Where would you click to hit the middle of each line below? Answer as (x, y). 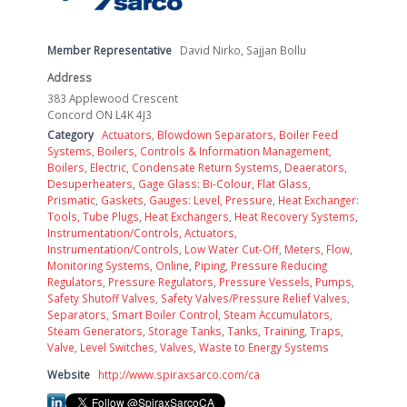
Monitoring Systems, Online (118, 265)
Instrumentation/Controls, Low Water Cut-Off (163, 248)
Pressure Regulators (161, 281)
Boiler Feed (308, 134)
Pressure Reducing (279, 265)
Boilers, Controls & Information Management (213, 150)
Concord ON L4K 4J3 (99, 114)
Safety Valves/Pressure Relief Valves (254, 298)
